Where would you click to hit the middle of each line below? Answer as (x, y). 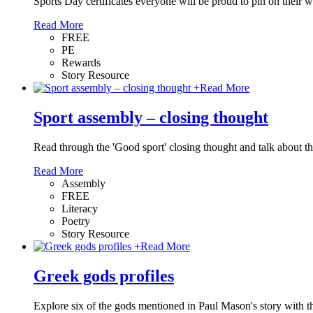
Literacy (80, 208)
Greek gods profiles (104, 276)
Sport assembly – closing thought (151, 117)
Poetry (76, 221)
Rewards (81, 62)
